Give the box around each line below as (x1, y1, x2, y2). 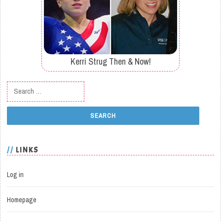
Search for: (7, 82, 44, 95)
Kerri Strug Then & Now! (70, 55, 151, 68)
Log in (7, 170, 24, 180)
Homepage (7, 195, 37, 205)
